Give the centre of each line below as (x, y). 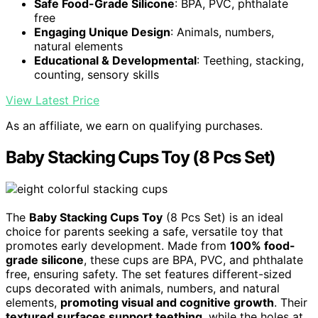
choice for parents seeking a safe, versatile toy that (144, 231)
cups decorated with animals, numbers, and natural (143, 288)
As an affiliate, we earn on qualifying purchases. (134, 125)
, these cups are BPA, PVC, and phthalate (193, 259)
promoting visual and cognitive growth (167, 302)
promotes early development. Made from (118, 245)
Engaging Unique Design (102, 32)
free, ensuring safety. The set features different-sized (149, 274)
